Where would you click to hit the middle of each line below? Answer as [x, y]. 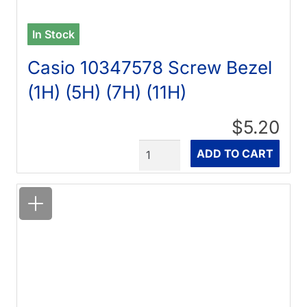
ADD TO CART [235, 154]
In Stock [54, 35]
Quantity [161, 148]
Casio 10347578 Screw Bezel [150, 68]
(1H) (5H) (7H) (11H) [107, 93]
